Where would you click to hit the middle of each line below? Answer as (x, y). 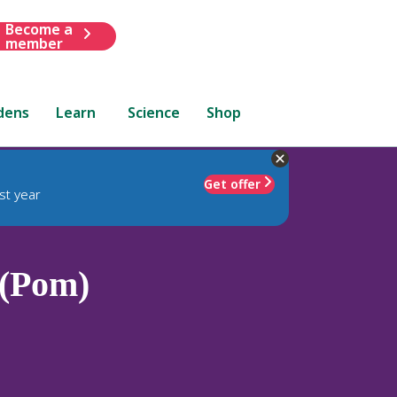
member (34, 43)
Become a (39, 29)
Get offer (232, 183)
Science (154, 112)
